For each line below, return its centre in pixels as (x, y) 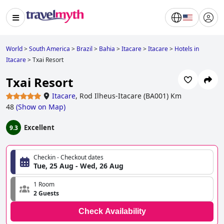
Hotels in (187, 49)
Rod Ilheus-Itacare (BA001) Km (130, 96)
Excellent (39, 128)
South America (49, 49)
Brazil (84, 49)
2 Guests (46, 193)
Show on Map (41, 107)
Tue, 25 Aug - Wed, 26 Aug (78, 166)
